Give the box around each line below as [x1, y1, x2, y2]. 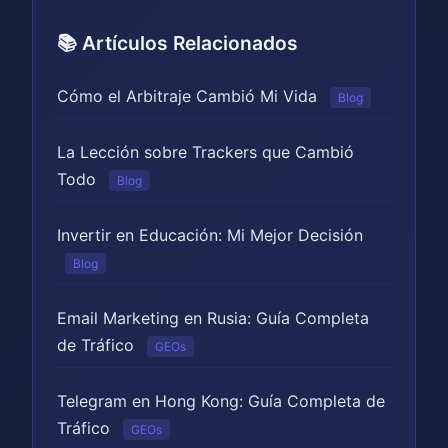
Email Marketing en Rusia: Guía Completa [57, 308, 369, 328]
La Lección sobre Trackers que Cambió [57, 142, 354, 162]
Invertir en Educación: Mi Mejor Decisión [57, 225, 363, 245]
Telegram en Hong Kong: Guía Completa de [57, 391, 385, 411]
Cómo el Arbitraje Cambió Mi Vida [57, 86, 317, 106]
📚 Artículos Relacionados [57, 31, 298, 55]
